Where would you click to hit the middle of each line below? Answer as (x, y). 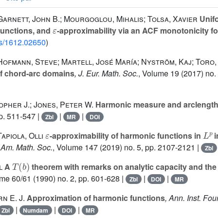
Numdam (36, 210)
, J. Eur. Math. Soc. (106, 73)
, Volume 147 (75, 147)
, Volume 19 (159, 73)
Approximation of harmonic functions (95, 198)
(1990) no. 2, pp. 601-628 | (78, 178)
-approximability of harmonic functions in (126, 136)
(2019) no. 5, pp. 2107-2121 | (149, 147)
